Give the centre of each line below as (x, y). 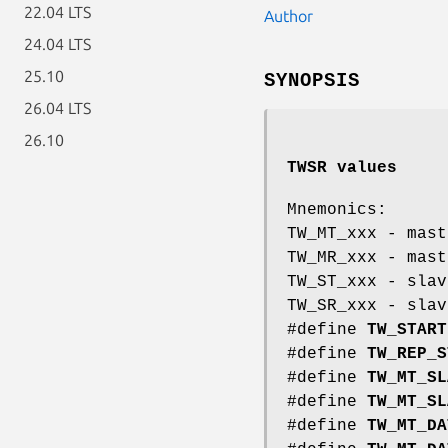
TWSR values (342, 167)
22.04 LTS (57, 12)
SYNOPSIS (312, 80)
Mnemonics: (337, 209)
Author (288, 15)
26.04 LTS (57, 108)
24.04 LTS (57, 44)
